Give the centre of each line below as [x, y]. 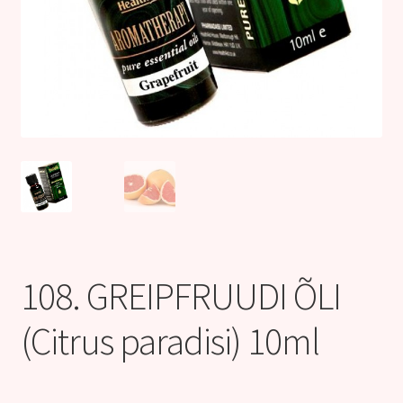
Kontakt [46, 17]
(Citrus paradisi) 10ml [170, 340]
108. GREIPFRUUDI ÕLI [180, 296]
